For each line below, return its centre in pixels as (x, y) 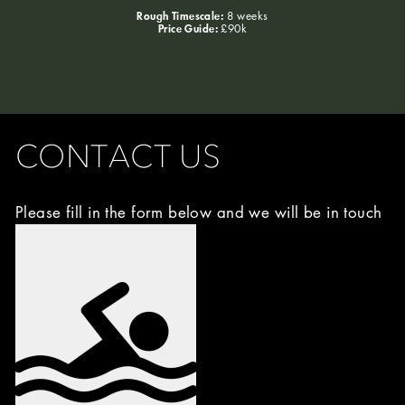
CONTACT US (118, 156)
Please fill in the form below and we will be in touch (199, 212)
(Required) (47, 282)
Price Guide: (188, 28)
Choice (38, 258)
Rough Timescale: (180, 15)
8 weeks (247, 15)
